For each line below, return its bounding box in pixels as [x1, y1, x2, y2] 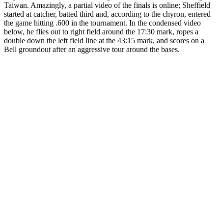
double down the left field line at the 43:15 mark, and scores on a [4, 36, 204, 45]
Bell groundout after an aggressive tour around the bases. [4, 45, 180, 54]
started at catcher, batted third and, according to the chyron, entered [4, 9, 211, 18]
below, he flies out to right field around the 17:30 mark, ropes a [4, 27, 198, 36]
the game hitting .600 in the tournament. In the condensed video [4, 18, 201, 27]
